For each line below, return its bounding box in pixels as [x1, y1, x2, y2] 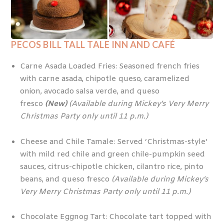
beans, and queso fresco [19, 174, 111, 184]
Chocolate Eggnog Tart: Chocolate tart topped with [19, 212, 211, 222]
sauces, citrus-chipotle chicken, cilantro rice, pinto [19, 161, 203, 172]
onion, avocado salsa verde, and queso [19, 86, 159, 97]
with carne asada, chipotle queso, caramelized [19, 74, 189, 84]
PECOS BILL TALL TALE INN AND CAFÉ [11, 38, 175, 50]
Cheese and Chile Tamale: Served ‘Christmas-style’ [19, 136, 207, 147]
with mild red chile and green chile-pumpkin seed [19, 149, 205, 159]
